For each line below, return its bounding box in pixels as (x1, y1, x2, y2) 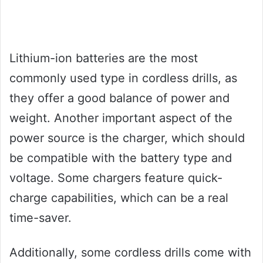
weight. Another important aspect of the (9, 110, 232, 125)
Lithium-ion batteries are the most (9, 50, 198, 65)
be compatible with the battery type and (9, 150, 232, 165)
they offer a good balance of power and (9, 90, 230, 105)
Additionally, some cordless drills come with (9, 245, 251, 259)
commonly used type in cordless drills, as (9, 70, 237, 85)
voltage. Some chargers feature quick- (9, 170, 222, 185)
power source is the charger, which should (9, 130, 245, 145)
